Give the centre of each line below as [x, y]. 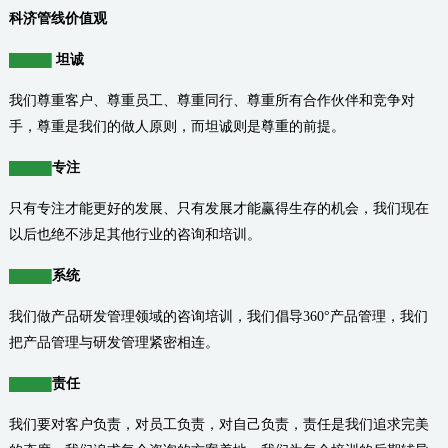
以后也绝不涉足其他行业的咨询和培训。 [134, 234]
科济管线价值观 [57, 18]
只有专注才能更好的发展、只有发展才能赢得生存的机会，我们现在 [218, 208]
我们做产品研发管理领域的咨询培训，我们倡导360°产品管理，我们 [218, 316]
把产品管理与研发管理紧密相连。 [113, 342]
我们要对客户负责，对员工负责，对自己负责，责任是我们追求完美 [218, 424]
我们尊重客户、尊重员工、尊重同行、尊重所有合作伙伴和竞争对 [211, 100]
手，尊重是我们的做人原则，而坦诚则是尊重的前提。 [176, 126]
